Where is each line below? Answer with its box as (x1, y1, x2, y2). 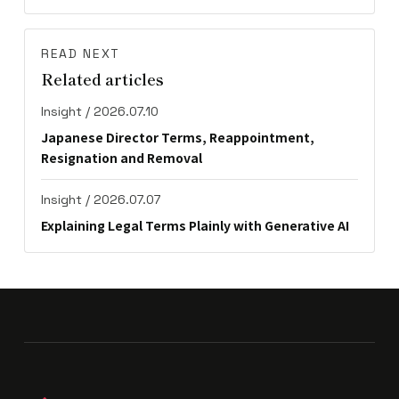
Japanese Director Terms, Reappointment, (40, 127, 314, 146)
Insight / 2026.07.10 (40, 102, 159, 119)
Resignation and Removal (40, 148, 202, 167)
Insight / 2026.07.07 (40, 191, 160, 208)
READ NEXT (40, 45, 120, 61)
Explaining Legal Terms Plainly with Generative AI (40, 216, 349, 234)
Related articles (40, 67, 164, 90)
